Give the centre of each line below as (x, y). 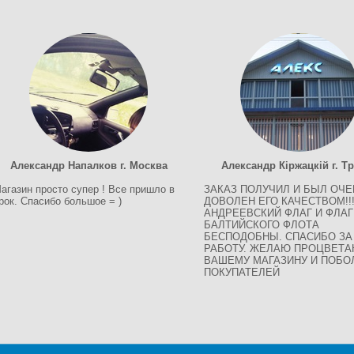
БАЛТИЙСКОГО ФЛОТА (261, 225)
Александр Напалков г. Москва (88, 166)
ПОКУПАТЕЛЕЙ (241, 272)
